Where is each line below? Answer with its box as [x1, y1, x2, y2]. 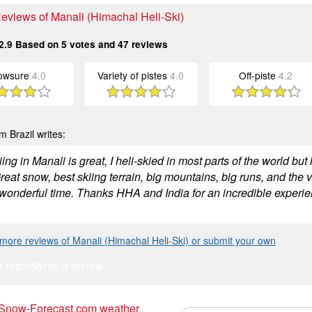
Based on [13, 38, 61, 51]
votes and [67, 38, 118, 51]
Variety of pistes [97, 68, 171, 82]
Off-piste [239, 68, 279, 82]
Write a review [33, 258, 104, 274]
